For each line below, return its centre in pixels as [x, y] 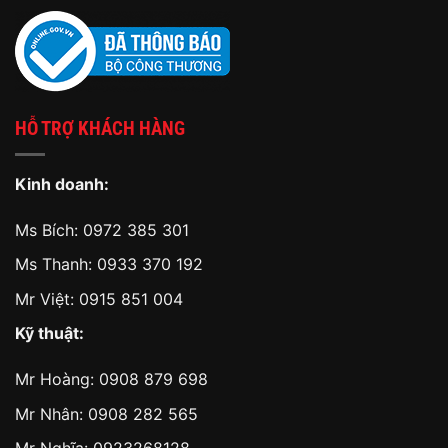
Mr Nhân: [51, 413]
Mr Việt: [47, 298]
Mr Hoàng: [57, 379]
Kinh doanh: [62, 183]
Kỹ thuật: [49, 333]
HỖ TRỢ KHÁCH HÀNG [100, 129]
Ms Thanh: [56, 264]
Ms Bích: [49, 229]
